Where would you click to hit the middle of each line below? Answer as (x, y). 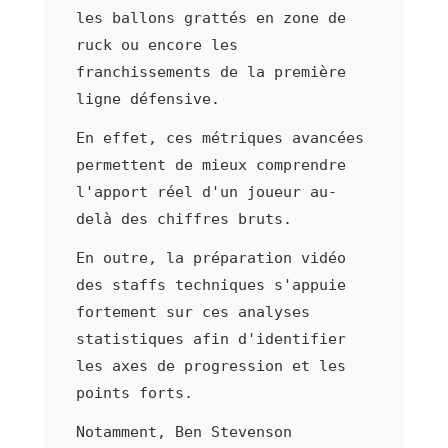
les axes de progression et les (210, 365)
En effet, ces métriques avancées (219, 137)
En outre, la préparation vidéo (210, 257)
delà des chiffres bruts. (183, 218)
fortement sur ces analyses (192, 311)
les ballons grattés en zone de (210, 17)
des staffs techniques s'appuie (210, 284)
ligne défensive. (147, 98)
